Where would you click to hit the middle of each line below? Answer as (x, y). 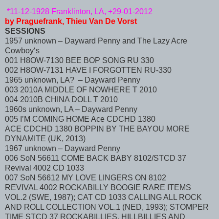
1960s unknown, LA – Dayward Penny (71, 109)
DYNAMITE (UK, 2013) (45, 138)
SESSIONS (27, 31)
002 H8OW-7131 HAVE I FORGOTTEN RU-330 (88, 70)
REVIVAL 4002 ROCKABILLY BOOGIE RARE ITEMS (98, 187)
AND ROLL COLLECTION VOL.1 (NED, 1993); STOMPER (107, 207)
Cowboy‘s (22, 50)
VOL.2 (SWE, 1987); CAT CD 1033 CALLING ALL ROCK (103, 197)
